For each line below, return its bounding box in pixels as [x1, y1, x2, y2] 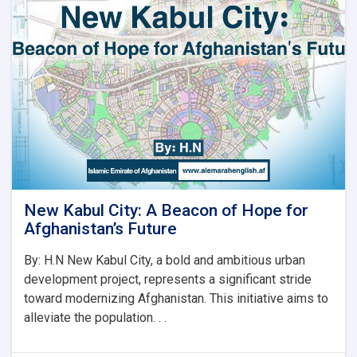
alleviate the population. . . [24, 310, 167, 326]
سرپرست [90, 38, 141, 54]
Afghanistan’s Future [24, 219, 177, 239]
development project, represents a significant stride [24, 272, 312, 288]
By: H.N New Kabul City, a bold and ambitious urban [24, 253, 305, 269]
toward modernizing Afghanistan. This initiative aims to [24, 291, 328, 307]
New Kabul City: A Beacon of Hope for [24, 201, 308, 221]
